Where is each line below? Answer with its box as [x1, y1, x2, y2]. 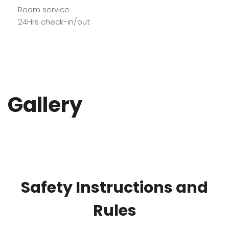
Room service [18, 4, 70, 15]
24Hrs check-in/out [18, 16, 90, 28]
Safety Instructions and [21, 177, 208, 199]
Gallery [8, 90, 82, 120]
